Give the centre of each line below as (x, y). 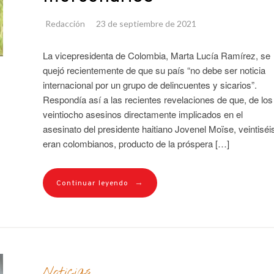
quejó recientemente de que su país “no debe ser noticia (154, 70)
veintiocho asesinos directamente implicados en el (143, 114)
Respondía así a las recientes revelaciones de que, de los (157, 99)
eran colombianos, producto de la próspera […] (136, 143)
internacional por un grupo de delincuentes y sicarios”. (150, 84)
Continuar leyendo (92, 183)
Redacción (65, 23)
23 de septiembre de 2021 (146, 23)
